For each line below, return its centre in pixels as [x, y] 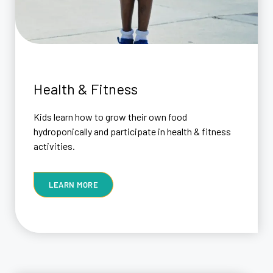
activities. [54, 146]
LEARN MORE [73, 184]
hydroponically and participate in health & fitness [132, 131]
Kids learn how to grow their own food [110, 116]
